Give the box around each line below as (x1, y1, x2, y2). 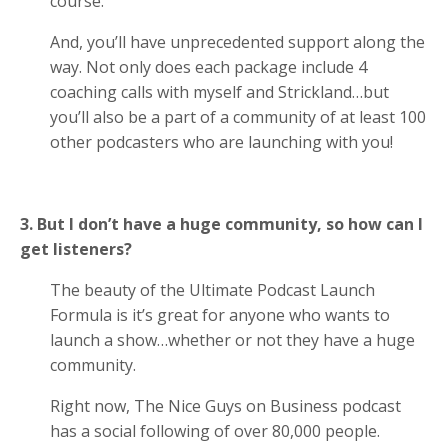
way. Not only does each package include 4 (50, 55, 367, 78)
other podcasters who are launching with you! (50, 130, 397, 153)
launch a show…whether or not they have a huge (50, 328, 415, 351)
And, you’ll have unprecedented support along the (50, 30, 425, 53)
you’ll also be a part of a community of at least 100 (50, 105, 426, 128)
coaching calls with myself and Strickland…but (50, 80, 389, 103)
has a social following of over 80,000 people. (50, 419, 384, 442)
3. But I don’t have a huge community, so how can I (20, 212, 423, 235)
